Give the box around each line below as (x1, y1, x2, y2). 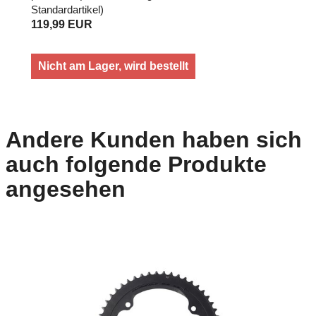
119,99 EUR (31, 18, 92, 31)
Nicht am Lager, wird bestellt (38, 60, 188, 73)
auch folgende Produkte (6, 151, 267, 177)
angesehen (6, 176, 126, 202)
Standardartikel (31, 4, 100, 16)
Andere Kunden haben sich (6, 126, 302, 152)
